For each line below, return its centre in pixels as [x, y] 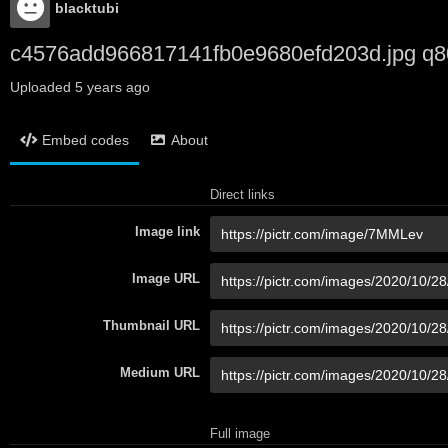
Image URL [166, 278]
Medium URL [160, 372]
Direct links [242, 194]
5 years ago [112, 87]
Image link [167, 231]
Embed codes [85, 140]
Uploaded [42, 87]
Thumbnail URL [151, 325]
